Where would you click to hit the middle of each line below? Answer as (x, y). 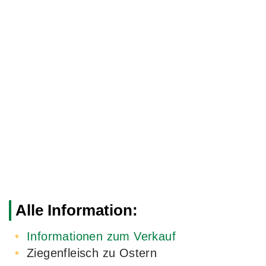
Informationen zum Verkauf (101, 237)
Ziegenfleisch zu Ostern (92, 253)
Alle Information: (77, 210)
